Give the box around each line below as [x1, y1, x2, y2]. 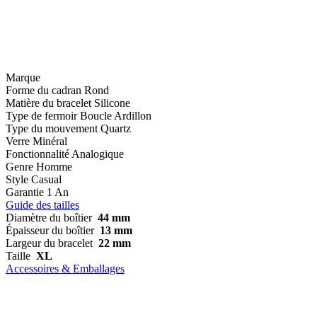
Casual [31, 173, 62, 185]
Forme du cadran [6, 83, 81, 96]
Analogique [71, 147, 124, 160]
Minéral [33, 134, 67, 147]
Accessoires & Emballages [6, 262, 125, 275]
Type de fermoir [6, 109, 77, 122]
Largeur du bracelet [6, 236, 93, 249]
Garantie [6, 185, 44, 198]
